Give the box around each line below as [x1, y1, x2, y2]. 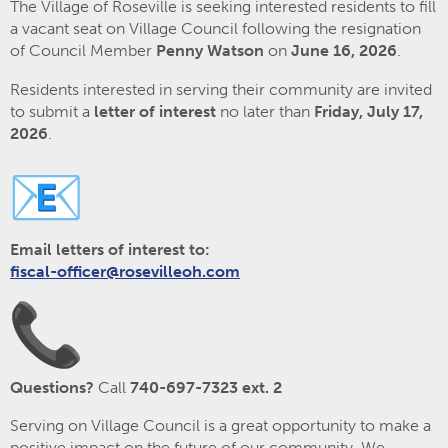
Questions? [10, 377, 94, 397]
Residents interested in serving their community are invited [10, 79, 432, 99]
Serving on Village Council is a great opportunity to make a [10, 416, 431, 436]
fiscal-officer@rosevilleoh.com [10, 261, 240, 281]
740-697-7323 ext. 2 [130, 377, 282, 397]
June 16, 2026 [291, 41, 397, 61]
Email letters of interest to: [10, 239, 210, 259]
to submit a [10, 101, 94, 121]
